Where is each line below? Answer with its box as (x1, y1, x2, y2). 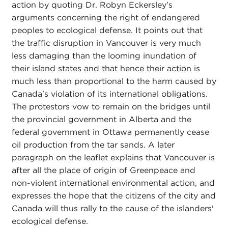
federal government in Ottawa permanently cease (11, 127, 209, 137)
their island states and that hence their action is (11, 63, 200, 73)
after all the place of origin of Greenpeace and (11, 165, 195, 175)
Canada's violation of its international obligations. (11, 89, 208, 99)
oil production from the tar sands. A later (11, 139, 175, 150)
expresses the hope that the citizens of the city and (11, 190, 216, 201)
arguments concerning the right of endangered (11, 12, 200, 22)
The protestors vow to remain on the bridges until (11, 101, 210, 111)
